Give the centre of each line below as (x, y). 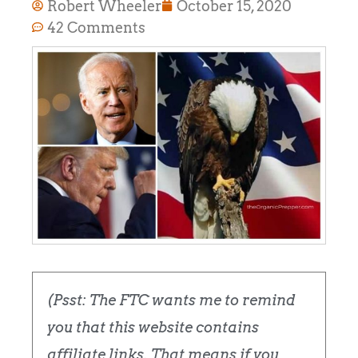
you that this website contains (153, 328)
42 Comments (96, 27)
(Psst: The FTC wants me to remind (171, 300)
